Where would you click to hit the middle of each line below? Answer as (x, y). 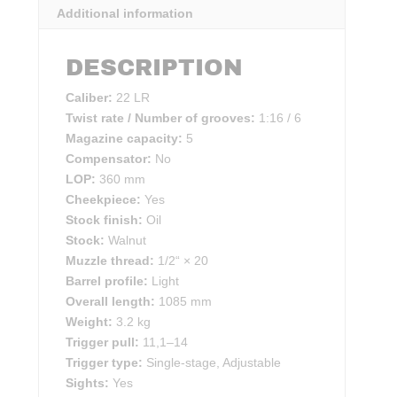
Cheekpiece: (104, 200)
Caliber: (90, 98)
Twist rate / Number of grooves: (161, 118)
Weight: (90, 322)
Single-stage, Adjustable (212, 363)
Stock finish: (105, 220)
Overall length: (111, 302)
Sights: (88, 383)
